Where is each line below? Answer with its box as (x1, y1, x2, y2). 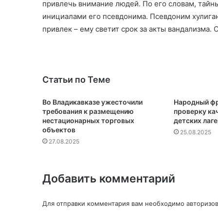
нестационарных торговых (42, 116, 134, 125)
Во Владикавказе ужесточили (42, 97, 143, 106)
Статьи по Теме (42, 74, 110, 85)
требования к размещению (42, 107, 134, 115)
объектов (42, 125, 75, 134)
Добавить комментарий (42, 171, 175, 185)
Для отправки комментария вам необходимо (42, 199, 186, 207)
